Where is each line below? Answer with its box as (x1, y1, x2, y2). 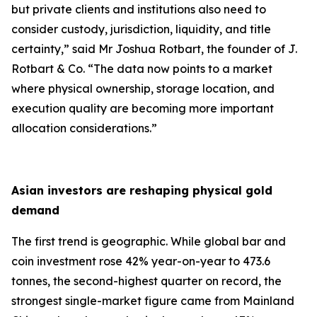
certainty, (11, 42, 64, 56)
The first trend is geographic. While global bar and (11, 234, 286, 248)
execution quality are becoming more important (11, 101, 274, 115)
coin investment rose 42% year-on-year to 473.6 (11, 254, 270, 268)
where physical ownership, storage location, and (11, 81, 275, 96)
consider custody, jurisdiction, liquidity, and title (11, 22, 271, 36)
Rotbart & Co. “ (11, 62, 93, 76)
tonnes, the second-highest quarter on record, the (11, 274, 282, 288)
